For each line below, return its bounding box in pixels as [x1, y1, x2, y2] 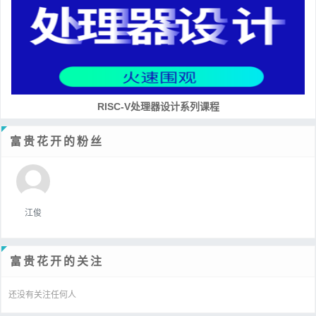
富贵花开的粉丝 [10, 135, 104, 147]
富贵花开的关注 [10, 255, 104, 267]
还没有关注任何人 [8, 289, 76, 300]
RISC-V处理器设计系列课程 [97, 100, 219, 112]
